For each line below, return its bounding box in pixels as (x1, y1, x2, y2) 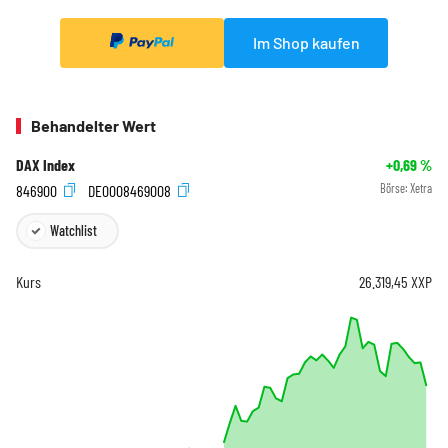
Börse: (380, 181, 410, 196)
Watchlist (50, 221, 97, 239)
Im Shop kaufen (252, 32, 360, 52)
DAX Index (16, 155, 75, 175)
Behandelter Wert (31, 116, 156, 136)
